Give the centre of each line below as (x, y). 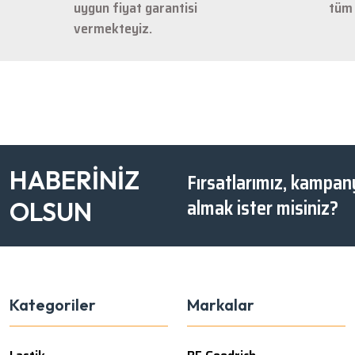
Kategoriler (53, 305)
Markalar (221, 305)
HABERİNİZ (74, 180)
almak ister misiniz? (263, 209)
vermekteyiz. (113, 29)
